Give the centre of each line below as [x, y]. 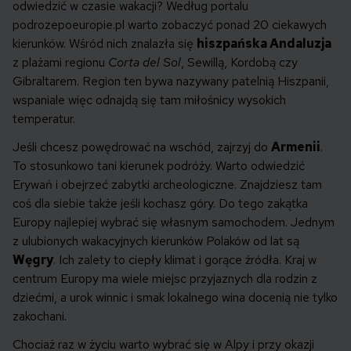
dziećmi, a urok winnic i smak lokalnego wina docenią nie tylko [175, 298]
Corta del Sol [145, 63]
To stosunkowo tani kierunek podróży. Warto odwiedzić [159, 166]
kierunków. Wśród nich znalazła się [105, 44]
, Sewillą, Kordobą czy [239, 63]
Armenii [296, 147]
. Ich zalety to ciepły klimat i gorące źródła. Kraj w [185, 260]
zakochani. [40, 317]
